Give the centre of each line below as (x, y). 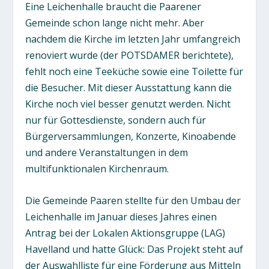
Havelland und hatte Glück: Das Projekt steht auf (134, 249)
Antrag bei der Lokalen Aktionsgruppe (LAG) (125, 233)
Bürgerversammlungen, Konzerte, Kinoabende (131, 136)
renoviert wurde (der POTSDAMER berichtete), (130, 55)
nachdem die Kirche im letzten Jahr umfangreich (133, 39)
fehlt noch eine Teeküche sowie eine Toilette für (134, 71)
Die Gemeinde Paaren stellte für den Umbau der (133, 200)
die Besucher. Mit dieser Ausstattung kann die (129, 88)
